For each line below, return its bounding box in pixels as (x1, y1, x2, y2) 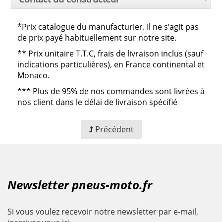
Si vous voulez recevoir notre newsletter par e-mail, (7, 206, 198, 217)
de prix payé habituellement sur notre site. (17, 32, 176, 43)
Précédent (95, 123, 134, 135)
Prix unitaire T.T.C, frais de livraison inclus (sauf (28, 48, 203, 59)
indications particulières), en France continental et (17, 58, 205, 70)
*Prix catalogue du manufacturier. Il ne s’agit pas (17, 21, 199, 32)
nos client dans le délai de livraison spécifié (17, 96, 177, 108)
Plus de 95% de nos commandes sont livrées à (33, 85, 205, 97)
